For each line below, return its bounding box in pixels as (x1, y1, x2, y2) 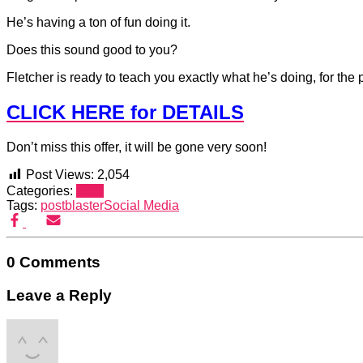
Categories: (6, 184, 76, 199)
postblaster (41, 199, 104, 213)
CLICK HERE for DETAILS (6, 101, 244, 124)
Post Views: (26, 168, 94, 182)
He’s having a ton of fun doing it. (6, 15, 190, 30)
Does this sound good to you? (6, 43, 177, 58)
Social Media (104, 199, 179, 213)
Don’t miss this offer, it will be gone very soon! (6, 140, 267, 155)
